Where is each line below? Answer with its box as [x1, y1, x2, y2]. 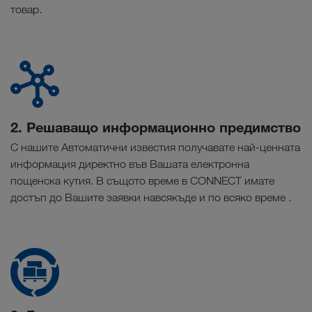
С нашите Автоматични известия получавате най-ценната [10, 141, 300, 155]
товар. [10, 3, 42, 17]
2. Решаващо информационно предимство [10, 118, 301, 136]
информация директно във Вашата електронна [10, 157, 249, 171]
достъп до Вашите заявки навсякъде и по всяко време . [10, 191, 291, 205]
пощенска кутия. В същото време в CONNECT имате [10, 174, 274, 188]
